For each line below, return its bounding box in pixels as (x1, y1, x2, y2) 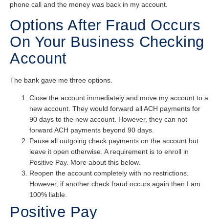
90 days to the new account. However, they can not (29, 115, 187, 124)
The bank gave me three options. (10, 76, 112, 84)
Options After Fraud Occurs (10, 16, 200, 34)
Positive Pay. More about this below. (29, 158, 140, 167)
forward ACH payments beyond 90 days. (29, 126, 154, 134)
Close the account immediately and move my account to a (29, 94, 208, 102)
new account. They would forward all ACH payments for (29, 105, 200, 113)
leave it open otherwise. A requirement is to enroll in (29, 148, 189, 156)
